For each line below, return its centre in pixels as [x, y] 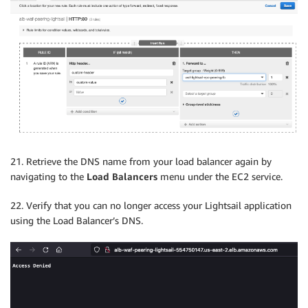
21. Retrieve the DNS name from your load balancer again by [141, 162]
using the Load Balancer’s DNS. [77, 221]
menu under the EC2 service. [220, 177]
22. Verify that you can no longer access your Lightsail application [151, 206]
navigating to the [48, 177]
